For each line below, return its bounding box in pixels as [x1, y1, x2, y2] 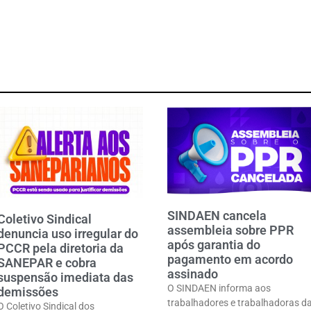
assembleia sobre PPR [167, 222, 294, 237]
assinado [167, 266, 219, 281]
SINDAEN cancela [167, 208, 267, 223]
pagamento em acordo [167, 251, 294, 267]
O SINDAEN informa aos [167, 282, 271, 294]
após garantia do [167, 237, 261, 252]
